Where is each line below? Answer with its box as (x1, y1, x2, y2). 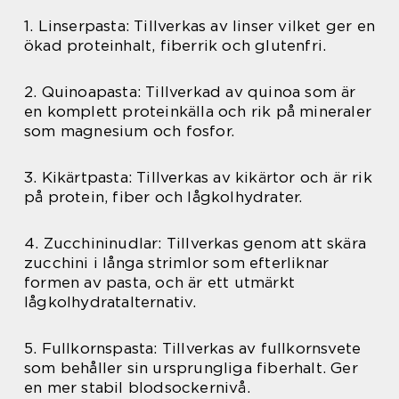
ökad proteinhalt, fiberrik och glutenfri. (24, 37, 327, 55)
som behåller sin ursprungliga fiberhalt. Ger (24, 359, 358, 378)
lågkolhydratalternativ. (24, 293, 197, 312)
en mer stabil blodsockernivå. (24, 379, 250, 397)
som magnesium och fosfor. (24, 122, 234, 141)
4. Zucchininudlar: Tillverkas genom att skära (24, 234, 367, 253)
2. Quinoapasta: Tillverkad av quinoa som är (24, 83, 356, 102)
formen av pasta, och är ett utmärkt (24, 273, 295, 292)
